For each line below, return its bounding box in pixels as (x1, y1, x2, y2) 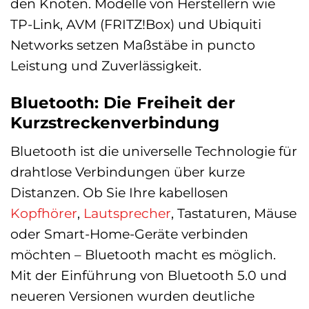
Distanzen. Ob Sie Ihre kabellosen (10, 184, 228, 201)
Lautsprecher (83, 205, 171, 222)
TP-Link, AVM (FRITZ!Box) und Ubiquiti (10, 15, 261, 32)
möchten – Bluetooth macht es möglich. (10, 246, 276, 263)
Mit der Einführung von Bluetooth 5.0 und (10, 267, 287, 284)
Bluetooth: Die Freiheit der (10, 92, 235, 112)
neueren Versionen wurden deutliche (10, 288, 255, 305)
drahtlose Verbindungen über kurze (10, 163, 245, 181)
